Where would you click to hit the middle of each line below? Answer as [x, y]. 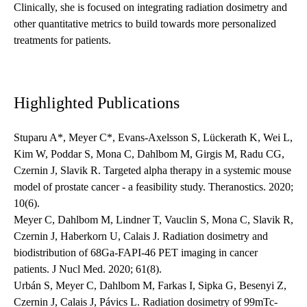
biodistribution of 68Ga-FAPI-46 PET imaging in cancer [136, 253]
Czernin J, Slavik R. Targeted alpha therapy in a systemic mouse [152, 171]
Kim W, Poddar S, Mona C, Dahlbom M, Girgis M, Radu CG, [149, 154]
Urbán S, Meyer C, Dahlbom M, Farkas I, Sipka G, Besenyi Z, [150, 286]
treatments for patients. [62, 40]
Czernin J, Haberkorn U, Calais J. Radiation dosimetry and [141, 236]
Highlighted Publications [97, 103]
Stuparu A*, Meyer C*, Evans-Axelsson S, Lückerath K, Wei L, [153, 138]
